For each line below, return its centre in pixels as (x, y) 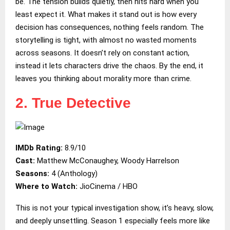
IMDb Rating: (39, 148)
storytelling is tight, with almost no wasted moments (106, 40)
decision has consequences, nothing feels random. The (110, 27)
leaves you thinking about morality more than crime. (103, 78)
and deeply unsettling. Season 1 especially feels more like (113, 221)
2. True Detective (73, 103)
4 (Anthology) (73, 173)
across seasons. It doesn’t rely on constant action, (102, 53)
